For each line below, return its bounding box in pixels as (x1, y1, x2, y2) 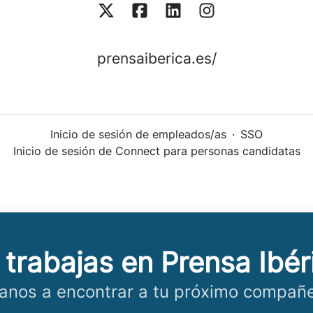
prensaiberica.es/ (96, 50, 217, 68)
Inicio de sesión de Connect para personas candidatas (13, 144, 300, 159)
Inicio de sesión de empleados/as (50, 127, 226, 142)
